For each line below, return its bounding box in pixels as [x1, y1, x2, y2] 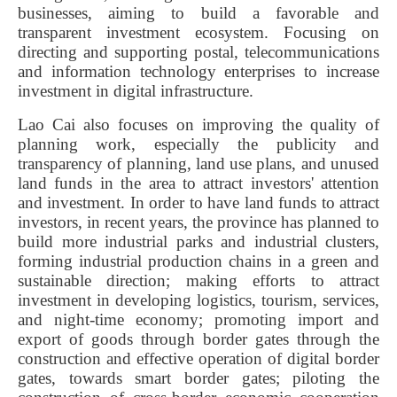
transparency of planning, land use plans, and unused [18, 153, 379, 173]
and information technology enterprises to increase [18, 61, 379, 81]
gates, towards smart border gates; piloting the [18, 368, 379, 387]
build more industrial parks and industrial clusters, [18, 231, 379, 251]
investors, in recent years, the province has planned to [18, 212, 379, 231]
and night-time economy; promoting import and [18, 309, 379, 329]
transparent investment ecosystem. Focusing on [18, 22, 379, 42]
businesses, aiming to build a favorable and [18, 3, 379, 22]
